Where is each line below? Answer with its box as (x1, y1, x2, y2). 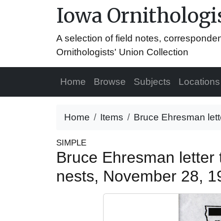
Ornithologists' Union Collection (56, 47, 188, 57)
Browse (94, 76, 126, 87)
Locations (179, 76, 220, 87)
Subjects (134, 76, 171, 87)
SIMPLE (56, 138, 86, 147)
